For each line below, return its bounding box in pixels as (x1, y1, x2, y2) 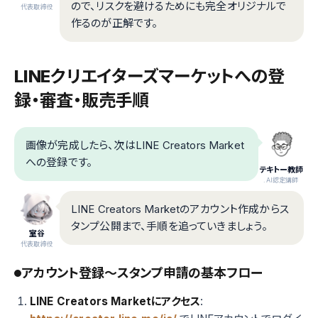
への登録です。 (26, 155, 93, 170)
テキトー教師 (258, 165, 304, 175)
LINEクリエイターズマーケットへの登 (14, 66, 285, 87)
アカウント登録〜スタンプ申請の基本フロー (21, 265, 263, 281)
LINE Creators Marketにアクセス (30, 295, 200, 309)
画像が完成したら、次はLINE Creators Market (26, 138, 244, 153)
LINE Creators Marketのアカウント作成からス (71, 202, 289, 216)
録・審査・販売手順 (14, 90, 149, 111)
